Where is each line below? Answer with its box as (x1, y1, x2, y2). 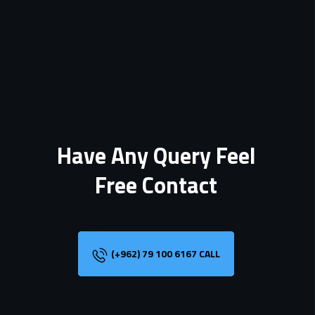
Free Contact (95, 168, 217, 202)
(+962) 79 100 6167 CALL (111, 246, 220, 261)
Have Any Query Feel (56, 139, 256, 172)
